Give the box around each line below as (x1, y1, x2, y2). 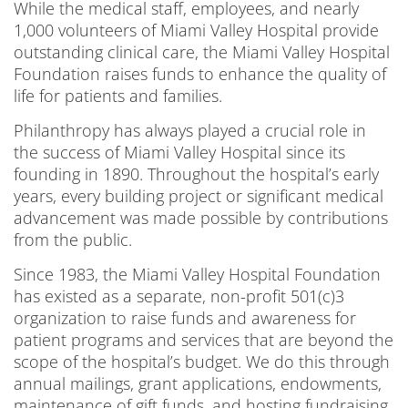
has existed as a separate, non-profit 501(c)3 (14, 284, 344, 307)
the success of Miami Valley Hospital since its (14, 140, 345, 163)
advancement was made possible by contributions (14, 206, 388, 229)
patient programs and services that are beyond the (14, 328, 393, 351)
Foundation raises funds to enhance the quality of (14, 62, 386, 85)
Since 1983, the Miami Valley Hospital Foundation (14, 262, 381, 285)
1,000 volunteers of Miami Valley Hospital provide (14, 18, 379, 41)
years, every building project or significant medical (14, 184, 383, 207)
